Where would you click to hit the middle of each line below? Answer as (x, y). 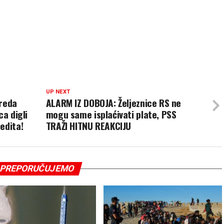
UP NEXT (58, 92)
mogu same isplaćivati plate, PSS (111, 114)
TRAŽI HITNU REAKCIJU (88, 126)
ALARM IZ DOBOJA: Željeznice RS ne (113, 103)
